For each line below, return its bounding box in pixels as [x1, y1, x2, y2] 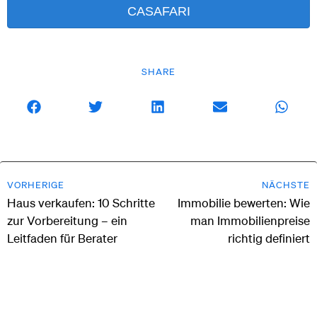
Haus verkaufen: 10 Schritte [7, 195, 155, 210]
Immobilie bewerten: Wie [178, 195, 310, 210]
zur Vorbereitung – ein [7, 212, 127, 228]
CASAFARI [127, 4, 190, 19]
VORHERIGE [7, 178, 64, 191]
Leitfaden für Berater [7, 230, 117, 246]
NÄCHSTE [262, 178, 310, 191]
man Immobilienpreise [190, 212, 310, 228]
